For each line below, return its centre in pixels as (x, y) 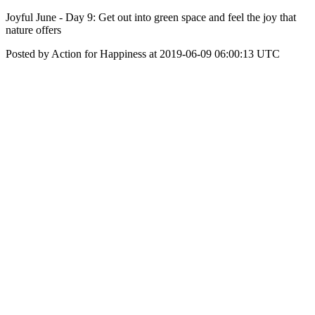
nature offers (33, 30)
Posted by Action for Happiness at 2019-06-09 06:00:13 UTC (143, 54)
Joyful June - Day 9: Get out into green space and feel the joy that (151, 17)
